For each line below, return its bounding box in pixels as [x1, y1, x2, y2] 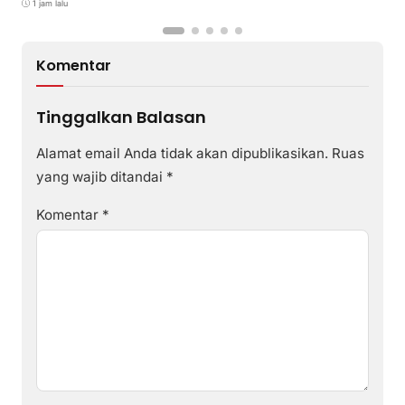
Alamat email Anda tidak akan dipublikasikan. [36, 144, 328, 162]
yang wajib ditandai [36, 167, 166, 185]
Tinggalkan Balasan [36, 105, 206, 128]
